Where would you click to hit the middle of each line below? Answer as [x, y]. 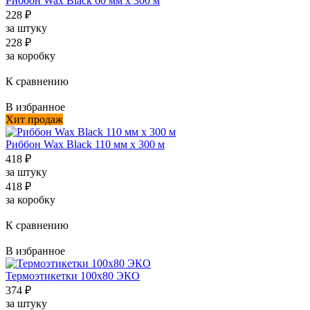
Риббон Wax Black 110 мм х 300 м [85, 145]
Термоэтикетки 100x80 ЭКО [73, 276]
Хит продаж [34, 120]
